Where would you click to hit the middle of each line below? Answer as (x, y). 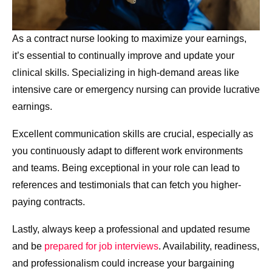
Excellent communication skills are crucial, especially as (133, 134)
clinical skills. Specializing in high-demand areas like (126, 73)
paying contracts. (49, 202)
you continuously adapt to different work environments (127, 151)
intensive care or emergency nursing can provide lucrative (136, 90)
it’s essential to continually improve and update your (123, 56)
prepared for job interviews (101, 246)
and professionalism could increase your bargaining (123, 263)
